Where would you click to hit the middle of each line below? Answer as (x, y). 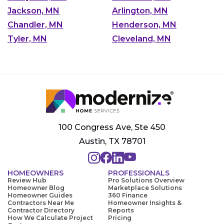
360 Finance (128, 195)
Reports (121, 210)
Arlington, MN (140, 10)
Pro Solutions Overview (146, 180)
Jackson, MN (33, 10)
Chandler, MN (35, 24)
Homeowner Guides (40, 195)
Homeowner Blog (36, 187)
